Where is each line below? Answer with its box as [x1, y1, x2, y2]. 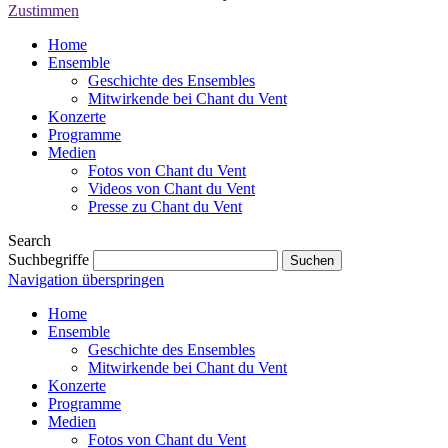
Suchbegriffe [8, 250, 89, 268]
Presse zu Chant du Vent [88, 197, 242, 215]
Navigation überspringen [8, 270, 164, 288]
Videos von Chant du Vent [88, 179, 255, 197]
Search [8, 231, 51, 249]
